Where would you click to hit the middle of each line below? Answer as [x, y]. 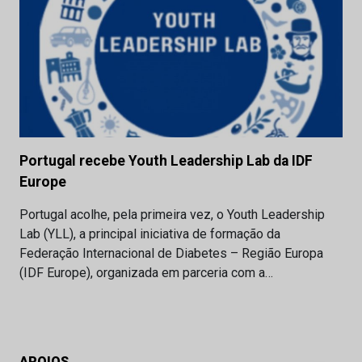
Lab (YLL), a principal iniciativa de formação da [150, 234]
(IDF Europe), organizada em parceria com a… [146, 272]
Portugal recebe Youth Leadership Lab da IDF [166, 160]
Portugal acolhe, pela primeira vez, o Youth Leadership [172, 214]
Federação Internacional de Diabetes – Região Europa [171, 253]
